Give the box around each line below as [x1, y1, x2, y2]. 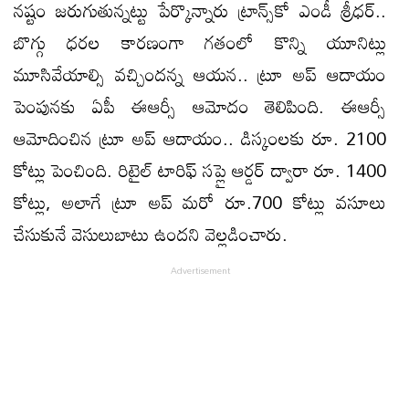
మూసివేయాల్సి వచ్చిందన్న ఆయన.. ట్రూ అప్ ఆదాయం [14, 55, 386, 92]
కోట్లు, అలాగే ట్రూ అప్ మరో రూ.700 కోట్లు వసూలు [14, 183, 386, 220]
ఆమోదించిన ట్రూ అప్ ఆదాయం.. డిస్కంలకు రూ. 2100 [14, 119, 386, 156]
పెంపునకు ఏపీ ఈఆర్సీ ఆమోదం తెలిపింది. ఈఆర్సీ [14, 87, 386, 124]
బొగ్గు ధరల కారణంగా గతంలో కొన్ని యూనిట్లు [14, 23, 386, 60]
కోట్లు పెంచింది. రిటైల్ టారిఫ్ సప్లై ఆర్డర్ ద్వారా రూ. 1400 [14, 151, 386, 188]
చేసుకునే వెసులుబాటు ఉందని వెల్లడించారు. [14, 215, 288, 252]
